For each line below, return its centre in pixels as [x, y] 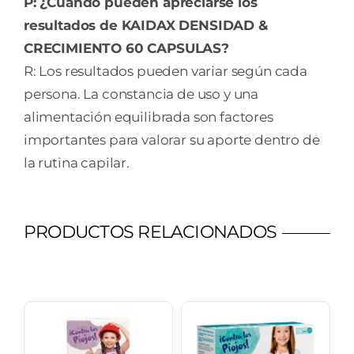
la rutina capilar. [76, 162]
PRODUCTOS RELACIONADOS [150, 232]
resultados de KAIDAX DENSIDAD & [145, 25]
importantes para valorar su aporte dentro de [171, 139]
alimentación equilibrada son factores [148, 117]
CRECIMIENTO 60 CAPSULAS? [126, 48]
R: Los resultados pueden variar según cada [165, 71]
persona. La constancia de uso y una [141, 94]
